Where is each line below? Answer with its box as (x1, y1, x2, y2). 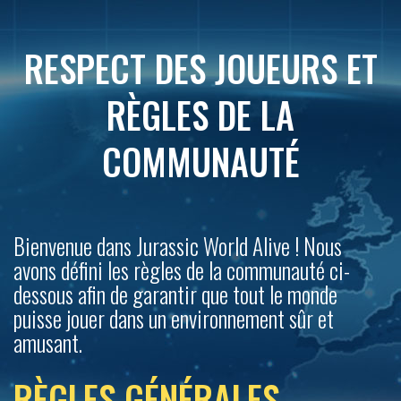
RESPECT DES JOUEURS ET (23, 41, 378, 95)
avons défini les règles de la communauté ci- (13, 253, 350, 286)
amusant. (13, 326, 82, 359)
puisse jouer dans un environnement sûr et (13, 302, 334, 335)
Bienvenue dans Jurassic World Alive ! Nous (13, 229, 342, 262)
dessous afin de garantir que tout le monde (13, 277, 337, 311)
